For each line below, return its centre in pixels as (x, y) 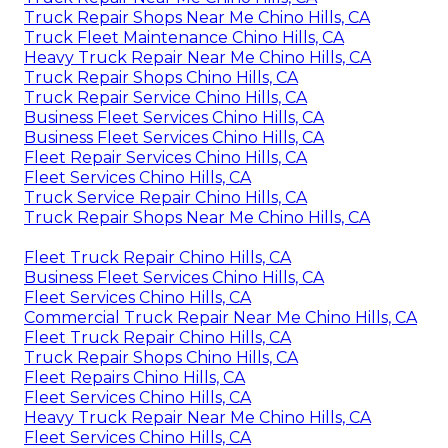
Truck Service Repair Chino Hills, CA (165, 197)
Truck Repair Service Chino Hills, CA (165, 97)
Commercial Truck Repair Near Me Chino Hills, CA (220, 317)
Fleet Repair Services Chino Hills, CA (165, 157)
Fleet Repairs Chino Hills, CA (134, 377)
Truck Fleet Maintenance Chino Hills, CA (184, 37)
